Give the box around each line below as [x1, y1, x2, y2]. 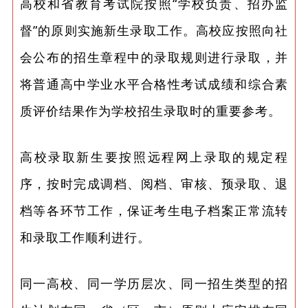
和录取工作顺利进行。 [19, 228, 151, 245]
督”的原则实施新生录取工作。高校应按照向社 [19, 21, 289, 38]
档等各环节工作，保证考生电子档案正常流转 [19, 201, 289, 219]
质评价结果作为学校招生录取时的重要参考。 [19, 102, 281, 119]
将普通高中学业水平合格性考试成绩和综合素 [19, 75, 289, 92]
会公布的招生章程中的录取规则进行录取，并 [19, 48, 289, 65]
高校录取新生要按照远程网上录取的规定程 [19, 148, 289, 165]
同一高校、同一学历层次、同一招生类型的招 [19, 274, 289, 291]
